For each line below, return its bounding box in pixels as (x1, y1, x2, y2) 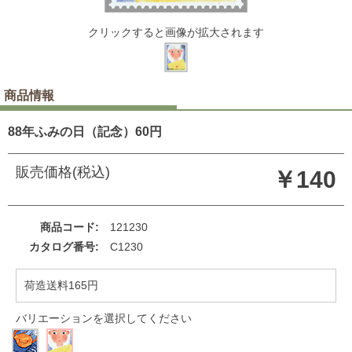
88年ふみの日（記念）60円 (8, 125, 162, 138)
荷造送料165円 (24, 279, 98, 291)
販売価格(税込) (16, 164, 110, 180)
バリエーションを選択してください (16, 312, 192, 324)
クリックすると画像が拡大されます (88, 26, 264, 38)
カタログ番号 (29, 240, 95, 253)
